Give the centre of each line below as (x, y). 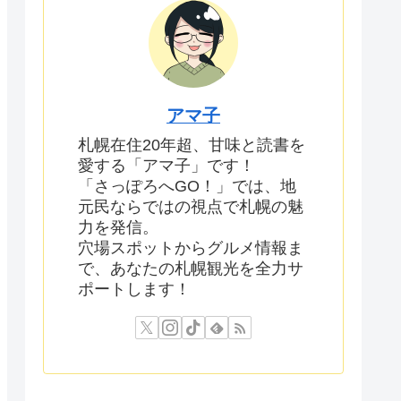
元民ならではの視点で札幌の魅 (191, 207)
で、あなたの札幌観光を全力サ (191, 269)
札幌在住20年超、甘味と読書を (192, 145)
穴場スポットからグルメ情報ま (191, 248)
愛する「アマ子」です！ (166, 166)
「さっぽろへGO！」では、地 (187, 187)
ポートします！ (134, 290)
